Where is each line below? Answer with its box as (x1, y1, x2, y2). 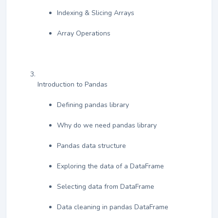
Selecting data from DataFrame (57, 182, 154, 192)
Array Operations (57, 29, 110, 38)
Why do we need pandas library (57, 121, 157, 130)
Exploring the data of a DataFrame (57, 162, 164, 171)
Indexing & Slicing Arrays (57, 8, 134, 18)
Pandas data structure (57, 141, 126, 151)
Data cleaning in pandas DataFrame (57, 202, 168, 212)
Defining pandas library (57, 100, 129, 110)
